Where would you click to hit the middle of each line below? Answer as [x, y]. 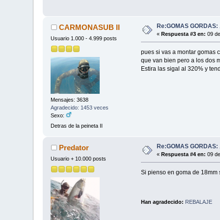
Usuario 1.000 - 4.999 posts [84, 39]
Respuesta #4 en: [184, 154]
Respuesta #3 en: [184, 34]
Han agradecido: [163, 202]
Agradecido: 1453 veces [80, 107]
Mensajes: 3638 [70, 99]
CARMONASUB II [89, 27]
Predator [74, 148]
